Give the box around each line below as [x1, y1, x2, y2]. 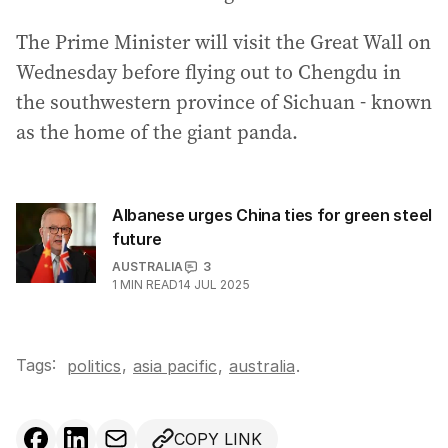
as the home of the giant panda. [16, 118, 298, 146]
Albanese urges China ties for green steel [112, 205, 432, 225]
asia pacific [133, 356, 217, 376]
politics [67, 356, 121, 376]
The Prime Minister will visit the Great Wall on [16, 28, 431, 56]
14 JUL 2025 [178, 277, 250, 292]
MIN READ [120, 277, 178, 292]
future [112, 229, 163, 249]
